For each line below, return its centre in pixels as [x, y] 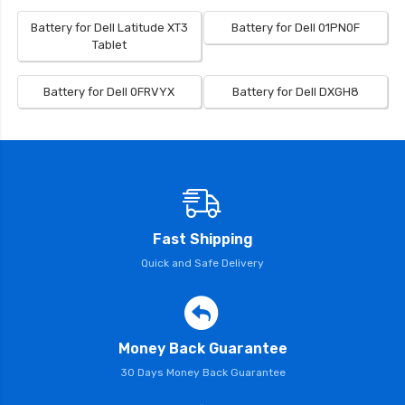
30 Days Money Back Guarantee [202, 373]
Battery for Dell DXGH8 [296, 92]
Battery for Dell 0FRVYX [109, 92]
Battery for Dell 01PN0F [296, 28]
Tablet [109, 45]
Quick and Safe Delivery [202, 264]
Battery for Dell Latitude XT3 [109, 28]
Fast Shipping [202, 240]
